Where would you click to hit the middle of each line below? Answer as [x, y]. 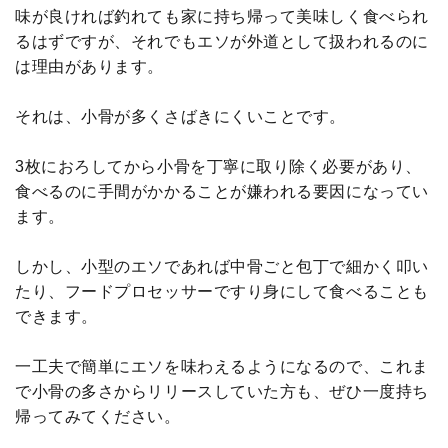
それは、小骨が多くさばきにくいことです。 [180, 116]
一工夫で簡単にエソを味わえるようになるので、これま [222, 366]
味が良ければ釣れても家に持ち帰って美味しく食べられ [222, 16]
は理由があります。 [89, 66]
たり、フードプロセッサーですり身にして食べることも [222, 291]
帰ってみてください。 [98, 416]
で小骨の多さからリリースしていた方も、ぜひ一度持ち [222, 391]
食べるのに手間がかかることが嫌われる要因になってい [222, 191]
